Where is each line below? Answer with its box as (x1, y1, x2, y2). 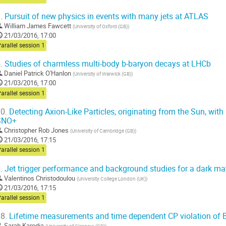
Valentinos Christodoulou (4, 173, 75, 183)
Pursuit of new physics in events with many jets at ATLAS (3, 11, 208, 22)
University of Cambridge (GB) (72, 127, 135, 135)
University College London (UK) (78, 175, 146, 182)
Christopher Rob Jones (4, 126, 69, 135)
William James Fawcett (4, 21, 71, 30)
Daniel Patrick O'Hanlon (4, 69, 71, 78)
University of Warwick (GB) (74, 70, 131, 78)
